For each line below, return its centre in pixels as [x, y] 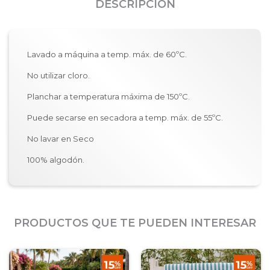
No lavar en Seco [61, 139]
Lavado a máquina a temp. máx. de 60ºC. [108, 54]
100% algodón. [56, 160]
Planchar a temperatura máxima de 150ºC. [109, 96]
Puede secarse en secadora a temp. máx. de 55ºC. [126, 118]
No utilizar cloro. [59, 75]
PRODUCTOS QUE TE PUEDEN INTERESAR [135, 223]
